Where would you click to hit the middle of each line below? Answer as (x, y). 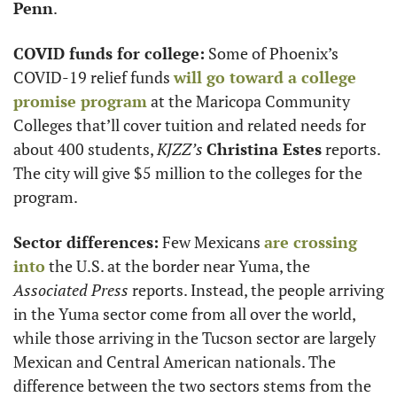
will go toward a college (265, 77)
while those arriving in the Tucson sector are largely (195, 337)
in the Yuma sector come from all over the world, (184, 313)
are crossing (311, 241)
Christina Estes (264, 148)
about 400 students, (85, 148)
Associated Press (71, 289)
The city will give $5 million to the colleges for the (188, 172)
